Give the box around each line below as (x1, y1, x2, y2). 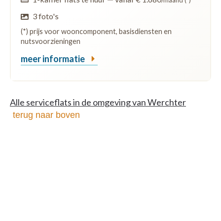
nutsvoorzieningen (21, 37, 80, 46)
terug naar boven (13, 110, 80, 120)
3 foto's (33, 11, 59, 21)
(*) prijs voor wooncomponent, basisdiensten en (21, 27, 172, 36)
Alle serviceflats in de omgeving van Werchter (10, 97, 186, 108)
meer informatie (21, 53, 86, 65)
